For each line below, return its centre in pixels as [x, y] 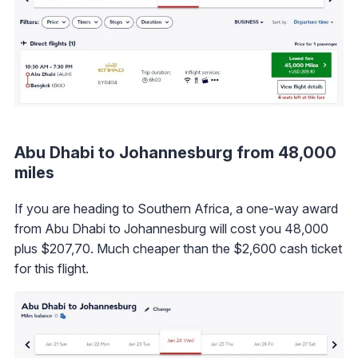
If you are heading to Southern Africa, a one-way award [176, 208]
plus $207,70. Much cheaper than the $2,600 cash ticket [178, 248]
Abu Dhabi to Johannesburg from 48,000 [175, 152]
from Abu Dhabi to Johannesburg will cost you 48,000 [171, 228]
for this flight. [52, 268]
